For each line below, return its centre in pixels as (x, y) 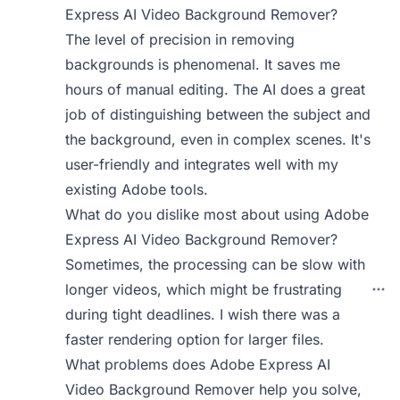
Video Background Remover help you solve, (214, 389)
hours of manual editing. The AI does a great (216, 89)
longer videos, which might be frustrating (204, 289)
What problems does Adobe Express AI (198, 364)
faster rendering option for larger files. (195, 339)
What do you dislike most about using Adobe (217, 214)
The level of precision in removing (180, 39)
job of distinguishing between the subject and (218, 114)
